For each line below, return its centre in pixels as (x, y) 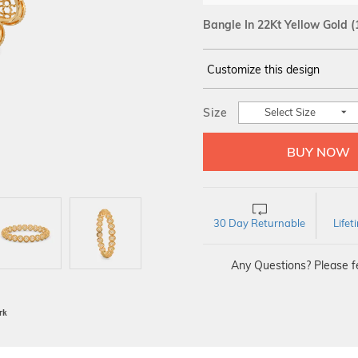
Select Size (290, 112)
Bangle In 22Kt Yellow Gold (275, 25)
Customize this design (263, 70)
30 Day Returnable (259, 223)
